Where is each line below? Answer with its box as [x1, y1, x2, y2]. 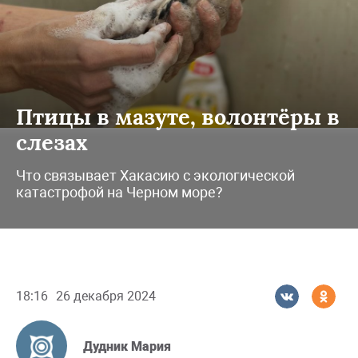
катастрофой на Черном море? [16, 183, 223, 201]
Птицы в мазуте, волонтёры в [16, 102, 340, 130]
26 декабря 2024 [56, 288, 156, 304]
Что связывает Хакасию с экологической [16, 166, 295, 184]
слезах [16, 128, 88, 156]
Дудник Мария [83, 339, 171, 355]
